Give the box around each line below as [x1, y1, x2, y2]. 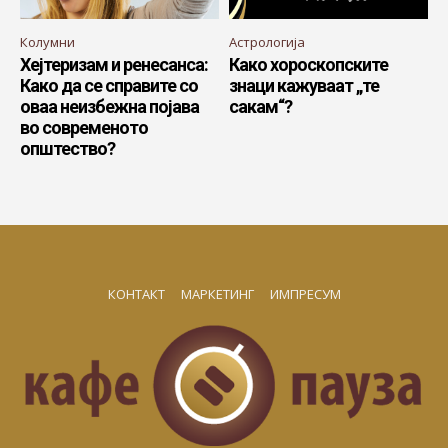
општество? [20, 137, 115, 159]
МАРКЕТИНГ [180, 284, 254, 303]
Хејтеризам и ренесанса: [20, 53, 208, 75]
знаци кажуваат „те [229, 74, 379, 96]
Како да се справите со [20, 74, 198, 96]
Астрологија [229, 32, 305, 51]
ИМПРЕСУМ [269, 284, 341, 303]
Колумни [20, 32, 75, 51]
